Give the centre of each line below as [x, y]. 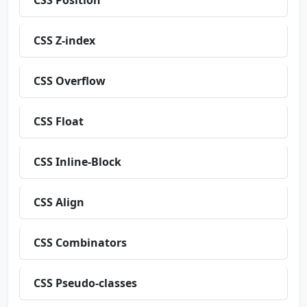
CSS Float [59, 121]
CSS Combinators [80, 243]
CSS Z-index [64, 40]
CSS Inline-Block [77, 162]
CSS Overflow [70, 81]
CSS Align [59, 202]
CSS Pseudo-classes [85, 283]
